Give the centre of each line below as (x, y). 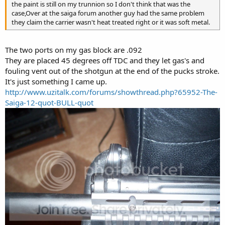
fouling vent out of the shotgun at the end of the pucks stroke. (112, 71)
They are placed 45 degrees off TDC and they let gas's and (105, 60)
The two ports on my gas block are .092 (74, 49)
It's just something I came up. (56, 81)
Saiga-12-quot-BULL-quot (49, 102)
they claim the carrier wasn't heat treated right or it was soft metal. (111, 22)
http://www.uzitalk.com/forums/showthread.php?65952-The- (111, 92)
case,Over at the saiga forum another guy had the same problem (108, 13)
